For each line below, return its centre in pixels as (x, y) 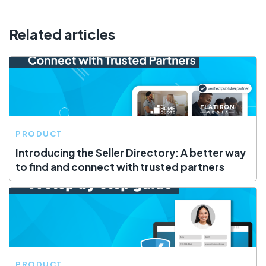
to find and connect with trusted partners (120, 167)
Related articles (62, 34)
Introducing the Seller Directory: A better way (131, 153)
